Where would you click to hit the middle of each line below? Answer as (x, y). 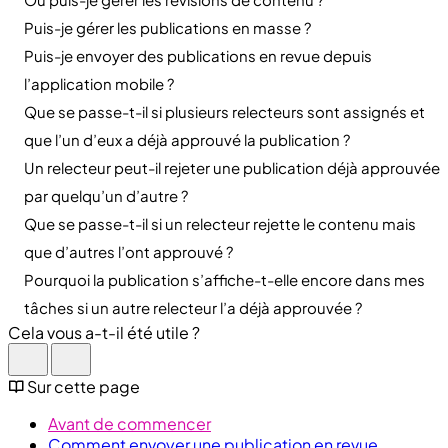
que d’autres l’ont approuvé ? (128, 251)
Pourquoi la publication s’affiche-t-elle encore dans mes (224, 279)
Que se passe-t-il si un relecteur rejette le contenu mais (220, 223)
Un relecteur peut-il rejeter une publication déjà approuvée (232, 167)
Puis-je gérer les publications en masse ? (167, 27)
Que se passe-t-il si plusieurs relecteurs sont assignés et (224, 111)
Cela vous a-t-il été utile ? (104, 332)
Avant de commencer (129, 423)
